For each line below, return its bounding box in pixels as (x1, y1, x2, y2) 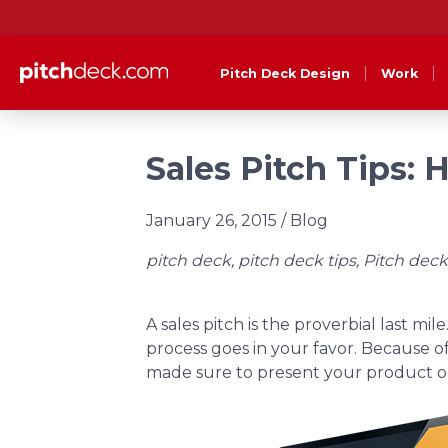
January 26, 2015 (146, 211, 277, 231)
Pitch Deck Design (220, 65, 350, 81)
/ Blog (281, 211, 328, 231)
